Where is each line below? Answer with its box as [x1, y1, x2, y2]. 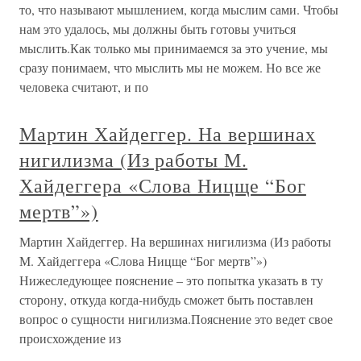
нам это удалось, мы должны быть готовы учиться [19, 20, 296, 37]
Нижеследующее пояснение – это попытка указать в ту [19, 272, 323, 288]
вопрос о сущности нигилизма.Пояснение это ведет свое [19, 310, 333, 327]
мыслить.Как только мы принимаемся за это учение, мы [19, 39, 328, 56]
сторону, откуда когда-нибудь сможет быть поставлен [19, 291, 313, 308]
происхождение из [19, 330, 121, 346]
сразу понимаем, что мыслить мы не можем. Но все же [19, 59, 321, 76]
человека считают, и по [19, 78, 148, 95]
